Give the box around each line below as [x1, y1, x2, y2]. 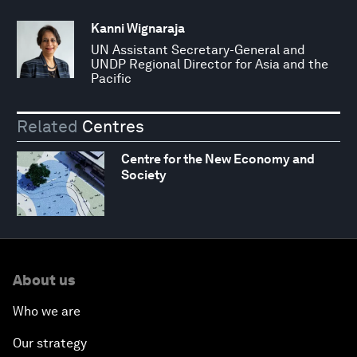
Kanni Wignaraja [91, 20, 185, 36]
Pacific [91, 70, 131, 86]
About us [13, 272, 75, 289]
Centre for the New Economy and [120, 151, 315, 167]
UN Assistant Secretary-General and [91, 41, 305, 57]
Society [120, 167, 167, 183]
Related [17, 116, 78, 136]
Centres [78, 116, 144, 136]
